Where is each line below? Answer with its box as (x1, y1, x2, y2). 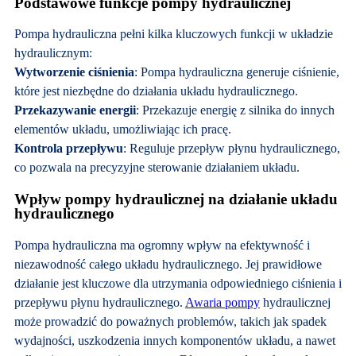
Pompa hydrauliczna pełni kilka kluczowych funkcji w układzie (14, 27, 333, 41)
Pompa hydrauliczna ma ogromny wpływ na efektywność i (14, 238, 310, 252)
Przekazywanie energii (14, 103, 136, 118)
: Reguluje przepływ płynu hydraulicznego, (122, 141, 340, 156)
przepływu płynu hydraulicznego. (14, 295, 185, 309)
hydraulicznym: (14, 46, 92, 60)
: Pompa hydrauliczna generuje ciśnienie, (133, 65, 339, 79)
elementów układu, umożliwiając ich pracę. (14, 122, 231, 137)
